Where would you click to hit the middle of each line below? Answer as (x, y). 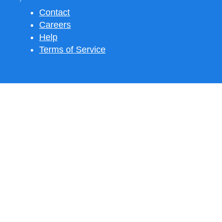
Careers (55, 25)
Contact (55, 12)
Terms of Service (72, 50)
